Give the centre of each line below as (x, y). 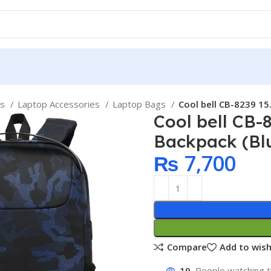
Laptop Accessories (60, 104)
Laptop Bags (140, 104)
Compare (187, 247)
